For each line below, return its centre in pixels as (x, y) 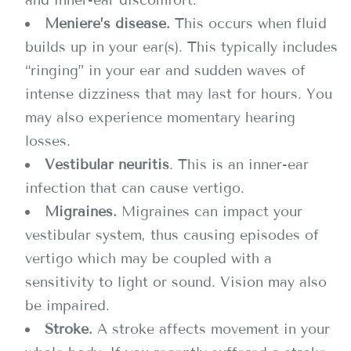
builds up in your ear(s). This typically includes (181, 47)
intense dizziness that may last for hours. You (179, 94)
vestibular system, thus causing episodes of (172, 235)
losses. (48, 141)
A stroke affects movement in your (213, 329)
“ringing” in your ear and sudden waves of (165, 71)
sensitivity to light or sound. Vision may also (176, 282)
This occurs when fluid (251, 24)
